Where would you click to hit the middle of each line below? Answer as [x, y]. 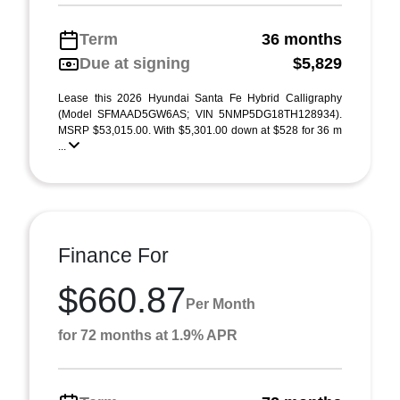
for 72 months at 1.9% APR [148, 335]
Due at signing [135, 63]
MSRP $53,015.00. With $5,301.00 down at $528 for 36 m [200, 130]
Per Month [221, 304]
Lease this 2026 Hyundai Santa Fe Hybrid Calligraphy [200, 98]
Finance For [113, 255]
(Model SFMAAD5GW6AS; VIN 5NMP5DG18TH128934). [200, 114]
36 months [302, 39]
